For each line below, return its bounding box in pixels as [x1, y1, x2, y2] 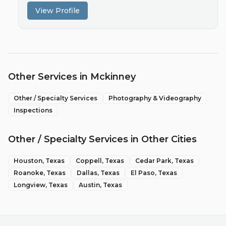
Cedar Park [135, 157, 172, 164]
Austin [79, 181, 100, 189]
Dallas [77, 169, 97, 177]
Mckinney [90, 71, 136, 82]
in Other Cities [128, 134, 197, 145]
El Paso [131, 169, 155, 177]
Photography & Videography [108, 94, 201, 102]
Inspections [14, 106, 52, 114]
